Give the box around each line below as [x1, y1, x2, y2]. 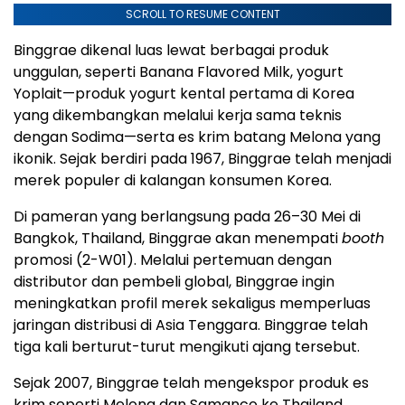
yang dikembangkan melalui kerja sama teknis [14, 105, 342, 127]
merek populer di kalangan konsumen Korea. [14, 170, 332, 192]
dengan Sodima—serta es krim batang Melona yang [14, 127, 381, 148]
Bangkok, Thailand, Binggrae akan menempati [14, 228, 342, 250]
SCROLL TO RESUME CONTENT [125, 6, 280, 23]
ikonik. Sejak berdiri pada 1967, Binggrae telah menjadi [14, 148, 391, 170]
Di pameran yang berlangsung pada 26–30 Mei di [14, 206, 361, 228]
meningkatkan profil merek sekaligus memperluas [14, 293, 371, 315]
